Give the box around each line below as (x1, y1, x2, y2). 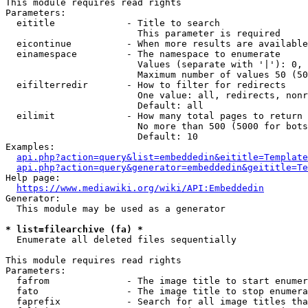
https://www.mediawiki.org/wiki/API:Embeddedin (16, 183, 264, 193)
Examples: (5, 142, 55, 152)
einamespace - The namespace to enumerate (5, 49, 280, 59)
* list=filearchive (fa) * (5, 224, 143, 234)
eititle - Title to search (5, 18, 220, 28)
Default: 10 (5, 131, 198, 142)
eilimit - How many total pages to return (5, 111, 302, 121)
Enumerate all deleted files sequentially (5, 234, 236, 245)
